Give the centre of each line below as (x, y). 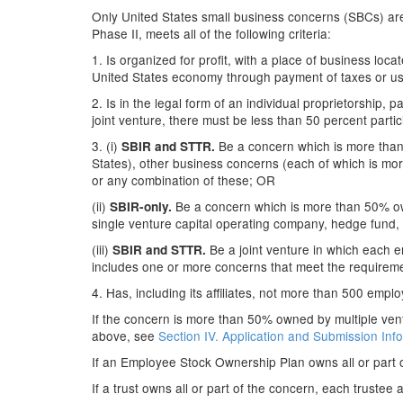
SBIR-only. (141, 206)
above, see (125, 336)
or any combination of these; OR (184, 180)
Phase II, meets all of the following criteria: (211, 33)
